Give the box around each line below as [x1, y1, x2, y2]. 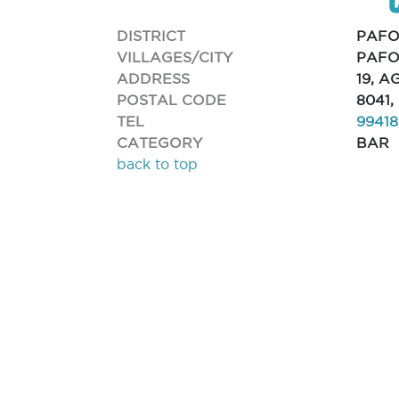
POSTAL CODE [117, 91, 227, 108]
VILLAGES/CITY [117, 48, 233, 65]
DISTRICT [117, 27, 186, 44]
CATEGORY [117, 134, 203, 151]
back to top [117, 156, 199, 172]
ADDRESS [117, 69, 191, 86]
